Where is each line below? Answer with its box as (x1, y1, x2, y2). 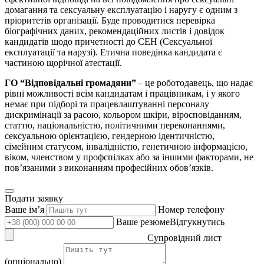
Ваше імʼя (5, 204, 44, 214)
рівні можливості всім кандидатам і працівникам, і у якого (5, 88, 240, 98)
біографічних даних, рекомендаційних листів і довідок (5, 25, 225, 36)
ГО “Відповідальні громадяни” (5, 77, 136, 88)
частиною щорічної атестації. (5, 57, 124, 68)
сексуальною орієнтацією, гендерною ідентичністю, (5, 130, 214, 141)
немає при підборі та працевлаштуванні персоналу (5, 98, 209, 109)
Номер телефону (158, 204, 225, 214)
